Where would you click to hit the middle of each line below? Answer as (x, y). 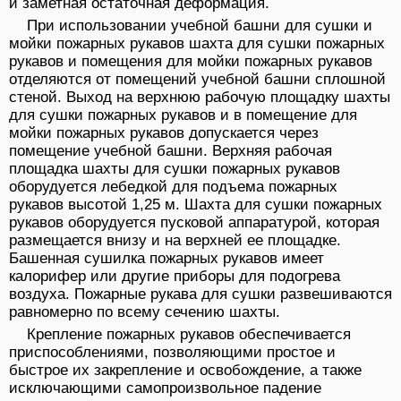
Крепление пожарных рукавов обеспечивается (189, 335)
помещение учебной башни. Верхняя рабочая (171, 151)
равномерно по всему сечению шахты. (145, 312)
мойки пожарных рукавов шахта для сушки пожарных (197, 44)
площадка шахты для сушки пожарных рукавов (175, 169)
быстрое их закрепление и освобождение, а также (185, 371)
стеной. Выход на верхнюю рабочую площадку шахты (200, 98)
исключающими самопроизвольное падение (165, 388)
